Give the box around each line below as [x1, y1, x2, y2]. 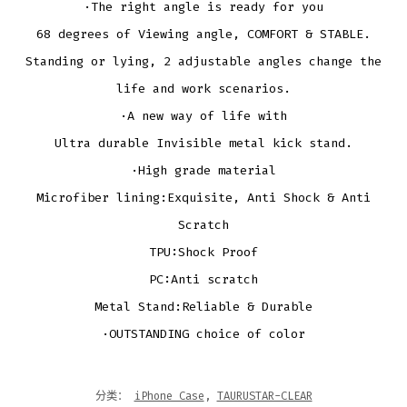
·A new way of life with [120, 107, 287, 124]
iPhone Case [134, 388, 204, 403]
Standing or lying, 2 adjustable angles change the [25, 53, 382, 69]
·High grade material [131, 162, 276, 178]
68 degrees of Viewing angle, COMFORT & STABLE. [36, 25, 371, 42]
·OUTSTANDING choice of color [102, 325, 305, 342]
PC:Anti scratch [149, 271, 258, 287]
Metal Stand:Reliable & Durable [94, 298, 313, 314]
